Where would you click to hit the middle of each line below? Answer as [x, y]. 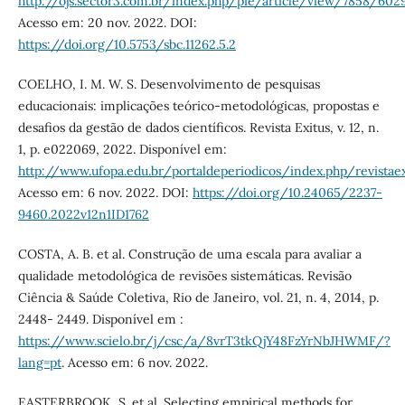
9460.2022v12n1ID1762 [83, 215]
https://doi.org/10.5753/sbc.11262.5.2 [127, 45]
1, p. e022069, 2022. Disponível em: [122, 150]
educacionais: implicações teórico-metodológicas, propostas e [198, 106]
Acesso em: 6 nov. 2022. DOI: [105, 193]
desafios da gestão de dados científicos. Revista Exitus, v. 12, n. [198, 128]
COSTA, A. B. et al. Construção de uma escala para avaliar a [189, 254]
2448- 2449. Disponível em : [100, 320]
